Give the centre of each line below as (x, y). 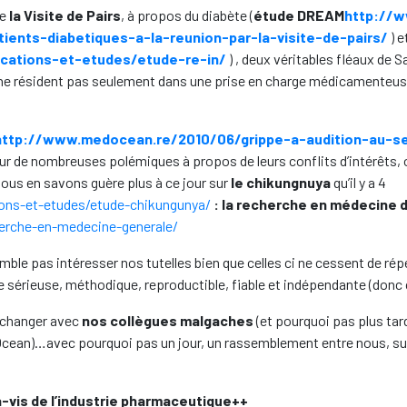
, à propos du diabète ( (187, 15)
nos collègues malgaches (168, 320)
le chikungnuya (281, 182)
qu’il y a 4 (358, 182)
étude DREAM (299, 15)
